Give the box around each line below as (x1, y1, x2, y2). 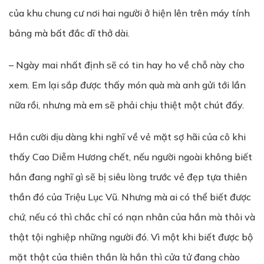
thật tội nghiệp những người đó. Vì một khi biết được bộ (9, 231, 253, 243)
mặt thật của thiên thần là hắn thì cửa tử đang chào (9, 251, 240, 263)
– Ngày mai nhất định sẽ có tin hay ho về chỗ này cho (9, 59, 245, 71)
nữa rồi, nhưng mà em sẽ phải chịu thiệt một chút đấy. (9, 99, 244, 111)
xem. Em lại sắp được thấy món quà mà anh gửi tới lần (9, 79, 246, 91)
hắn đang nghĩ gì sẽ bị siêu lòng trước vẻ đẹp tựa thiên (9, 171, 247, 183)
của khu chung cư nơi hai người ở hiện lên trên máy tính (9, 7, 250, 19)
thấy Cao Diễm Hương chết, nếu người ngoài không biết (9, 151, 252, 163)
